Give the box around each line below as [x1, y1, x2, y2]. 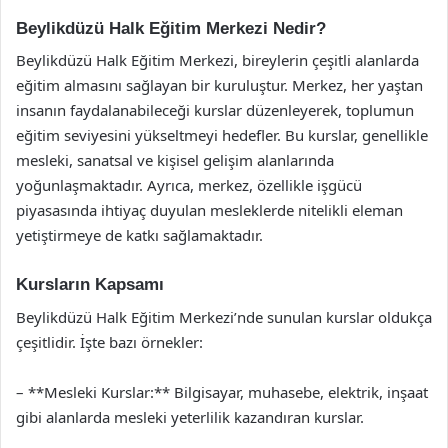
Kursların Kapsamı [16, 275, 164, 294]
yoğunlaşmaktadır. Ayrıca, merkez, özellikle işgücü [16, 175, 362, 195]
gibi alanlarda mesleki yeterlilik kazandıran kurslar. [16, 406, 364, 427]
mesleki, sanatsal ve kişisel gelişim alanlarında [16, 150, 334, 170]
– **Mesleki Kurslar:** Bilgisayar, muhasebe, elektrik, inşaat [16, 381, 428, 402]
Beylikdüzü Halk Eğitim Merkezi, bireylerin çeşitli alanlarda [16, 50, 419, 70]
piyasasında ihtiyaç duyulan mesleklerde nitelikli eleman [16, 200, 403, 220]
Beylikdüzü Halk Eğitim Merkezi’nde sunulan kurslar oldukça [16, 306, 432, 327]
